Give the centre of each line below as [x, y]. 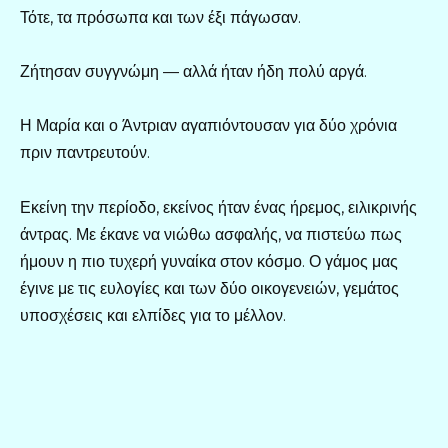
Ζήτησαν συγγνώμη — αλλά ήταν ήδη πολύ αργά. [193, 72]
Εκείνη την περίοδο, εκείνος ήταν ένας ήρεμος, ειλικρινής [218, 207]
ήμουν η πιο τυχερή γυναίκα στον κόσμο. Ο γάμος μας [209, 261]
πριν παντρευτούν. [85, 153]
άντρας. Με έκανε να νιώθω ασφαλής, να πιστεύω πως [211, 234]
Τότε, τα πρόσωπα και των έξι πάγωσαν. [160, 17]
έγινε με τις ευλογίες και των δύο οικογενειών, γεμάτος [209, 288]
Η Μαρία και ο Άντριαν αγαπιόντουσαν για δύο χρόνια [208, 126]
